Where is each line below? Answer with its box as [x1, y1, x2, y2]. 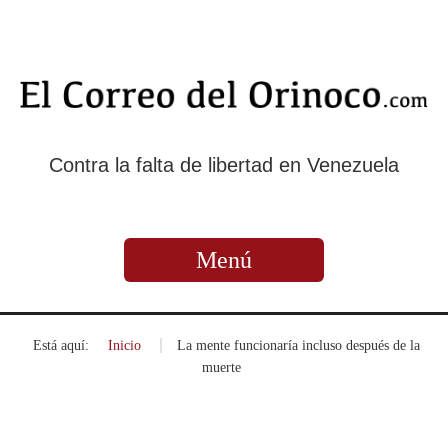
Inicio [108, 338, 141, 353]
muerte [202, 360, 241, 375]
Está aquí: [33, 338, 89, 353]
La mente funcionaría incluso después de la [177, 338, 420, 353]
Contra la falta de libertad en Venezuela [49, 154, 399, 176]
